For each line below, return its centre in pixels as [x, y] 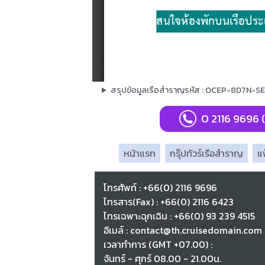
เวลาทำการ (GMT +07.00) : [158, 245]
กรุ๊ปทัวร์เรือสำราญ [206, 153]
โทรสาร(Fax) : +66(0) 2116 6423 [169, 202]
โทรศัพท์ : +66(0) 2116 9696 [161, 188]
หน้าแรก [140, 153]
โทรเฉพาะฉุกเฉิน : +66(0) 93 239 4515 [180, 216]
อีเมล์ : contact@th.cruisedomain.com [183, 230]
